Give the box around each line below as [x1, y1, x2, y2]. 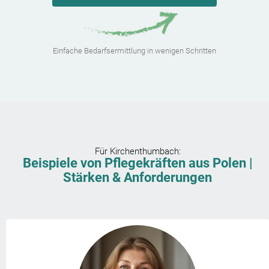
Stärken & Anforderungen [63, 170, 212, 186]
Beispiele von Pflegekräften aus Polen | [22, 156, 253, 171]
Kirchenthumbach [109, 146, 179, 157]
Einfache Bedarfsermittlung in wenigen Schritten [53, 46, 216, 56]
